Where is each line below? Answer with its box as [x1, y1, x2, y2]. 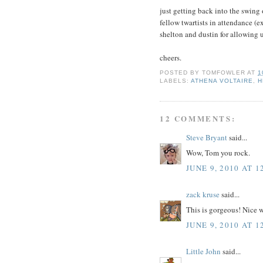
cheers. [160, 52, 181, 63]
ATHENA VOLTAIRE [191, 77, 254, 85]
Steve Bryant [186, 131, 227, 143]
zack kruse [186, 188, 220, 200]
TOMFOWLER [202, 69, 246, 76]
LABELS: [160, 77, 191, 85]
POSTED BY [160, 69, 203, 76]
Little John [186, 245, 221, 257]
